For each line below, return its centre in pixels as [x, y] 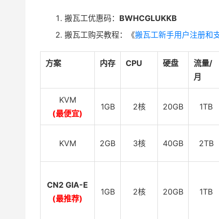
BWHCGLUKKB [148, 18]
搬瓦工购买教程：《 [100, 35]
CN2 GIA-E [67, 185]
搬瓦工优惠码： [92, 18]
